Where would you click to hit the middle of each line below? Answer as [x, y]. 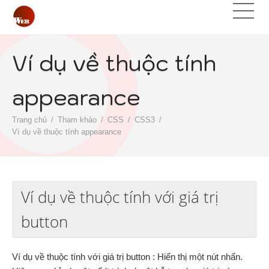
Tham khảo [77, 120]
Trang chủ [29, 120]
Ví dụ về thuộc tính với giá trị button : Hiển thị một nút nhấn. [127, 257]
